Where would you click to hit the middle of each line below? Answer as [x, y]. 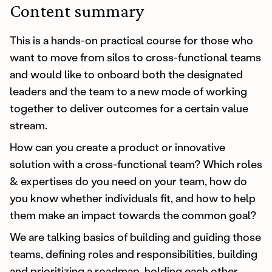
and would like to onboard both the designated [126, 74]
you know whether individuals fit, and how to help [133, 198]
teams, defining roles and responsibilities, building [134, 253]
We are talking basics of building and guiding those [135, 236]
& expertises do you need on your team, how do [128, 181]
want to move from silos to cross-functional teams [135, 57]
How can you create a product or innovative [117, 147]
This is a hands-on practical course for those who [131, 40]
